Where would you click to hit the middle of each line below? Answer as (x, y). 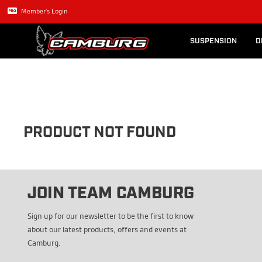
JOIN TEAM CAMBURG (111, 194)
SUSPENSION (213, 41)
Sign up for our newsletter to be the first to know (111, 216)
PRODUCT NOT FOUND (100, 133)
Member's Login (44, 11)
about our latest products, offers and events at (107, 229)
